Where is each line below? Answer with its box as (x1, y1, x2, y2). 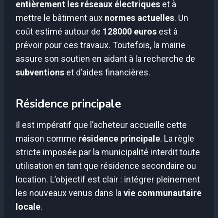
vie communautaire (124, 187, 201, 198)
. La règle (160, 133, 194, 144)
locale (16, 201, 40, 212)
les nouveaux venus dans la (16, 187, 124, 198)
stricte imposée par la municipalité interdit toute (16, 146, 200, 157)
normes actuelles (105, 12, 174, 23)
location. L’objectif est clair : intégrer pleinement (16, 174, 200, 184)
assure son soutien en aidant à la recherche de (16, 53, 195, 64)
